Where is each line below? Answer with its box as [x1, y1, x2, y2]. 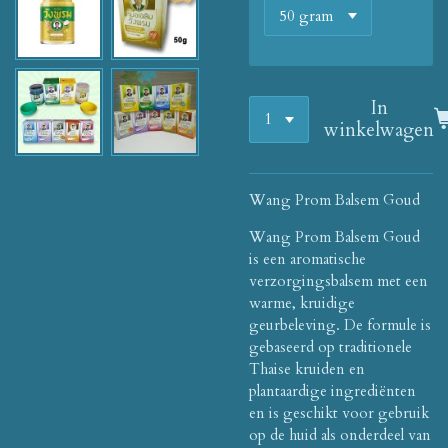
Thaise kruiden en [249, 358, 365, 379]
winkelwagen [324, 117, 435, 144]
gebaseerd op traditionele [249, 336, 412, 357]
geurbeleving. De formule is [249, 314, 431, 335]
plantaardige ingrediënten [249, 380, 416, 401]
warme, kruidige [249, 292, 355, 313]
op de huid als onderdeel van [249, 424, 431, 445]
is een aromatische [249, 248, 366, 269]
